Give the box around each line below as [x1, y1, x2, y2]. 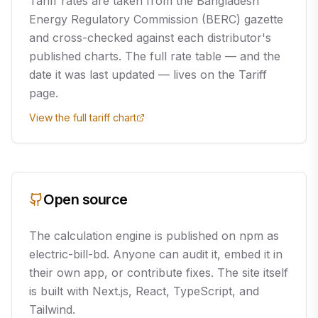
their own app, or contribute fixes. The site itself [29, 265, 288, 280]
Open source [43, 191, 128, 208]
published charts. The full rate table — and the [29, 49, 280, 63]
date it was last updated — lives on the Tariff [29, 67, 267, 82]
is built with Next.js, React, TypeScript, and [29, 284, 259, 298]
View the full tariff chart [29, 111, 136, 124]
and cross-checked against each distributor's [29, 31, 271, 45]
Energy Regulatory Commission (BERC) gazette [29, 12, 283, 26]
